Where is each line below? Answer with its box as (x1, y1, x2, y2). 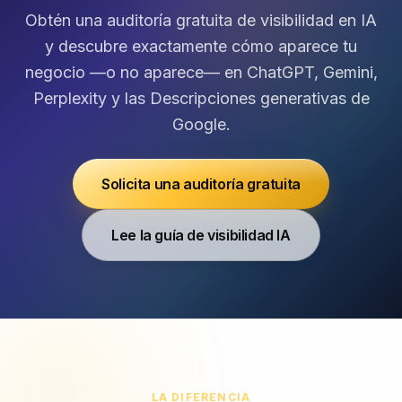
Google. (171, 115, 231, 134)
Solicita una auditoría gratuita (101, 175, 301, 193)
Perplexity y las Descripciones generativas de (32, 89, 370, 108)
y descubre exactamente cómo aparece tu (45, 37, 357, 56)
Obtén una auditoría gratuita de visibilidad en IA (25, 11, 377, 30)
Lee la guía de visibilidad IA (111, 226, 291, 244)
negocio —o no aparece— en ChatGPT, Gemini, (24, 63, 378, 82)
